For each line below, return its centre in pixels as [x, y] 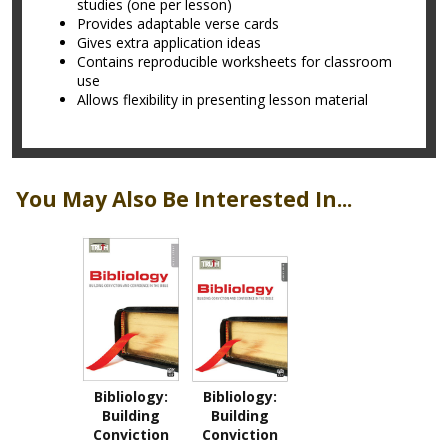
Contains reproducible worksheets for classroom [234, 61]
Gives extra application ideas [169, 42]
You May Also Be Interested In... [184, 199]
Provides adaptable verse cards [178, 23]
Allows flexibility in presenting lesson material [222, 99]
